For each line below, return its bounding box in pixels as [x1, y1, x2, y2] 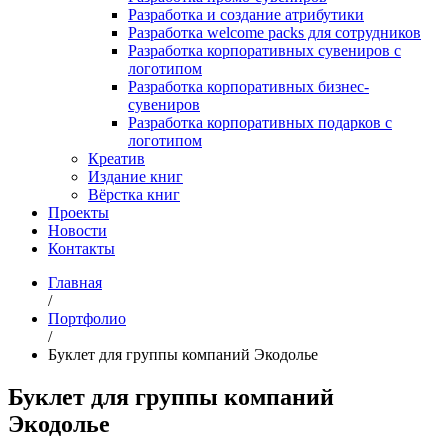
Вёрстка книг [88, 185, 180, 203]
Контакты [48, 239, 115, 257]
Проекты [48, 203, 109, 221]
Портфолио [48, 309, 126, 327]
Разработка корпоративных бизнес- [128, 77, 369, 95]
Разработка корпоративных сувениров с [128, 41, 401, 59]
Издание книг [88, 167, 183, 185]
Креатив [88, 149, 145, 167]
